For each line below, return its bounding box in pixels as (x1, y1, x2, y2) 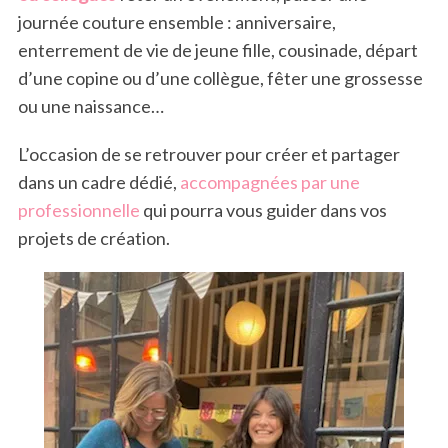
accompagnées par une (179, 171, 360, 194)
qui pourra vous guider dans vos (139, 199, 387, 222)
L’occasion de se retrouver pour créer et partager (17, 143, 400, 166)
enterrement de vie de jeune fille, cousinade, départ (17, 39, 418, 62)
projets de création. (17, 227, 170, 250)
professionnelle (17, 199, 140, 222)
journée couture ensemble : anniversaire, (17, 11, 336, 34)
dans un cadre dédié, (17, 171, 180, 194)
